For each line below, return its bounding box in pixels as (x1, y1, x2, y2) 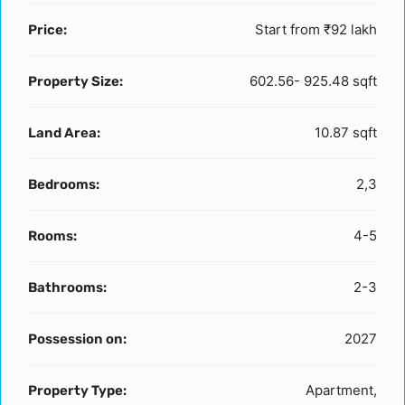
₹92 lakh (320, 21, 377, 38)
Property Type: (28, 382, 127, 399)
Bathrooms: (28, 279, 107, 296)
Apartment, (306, 381, 377, 399)
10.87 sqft (315, 124, 377, 141)
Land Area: (28, 125, 100, 141)
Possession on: (28, 331, 127, 347)
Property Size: (28, 73, 123, 89)
